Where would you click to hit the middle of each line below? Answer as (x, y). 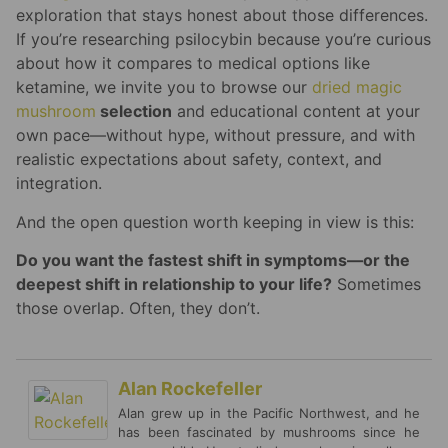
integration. (59, 183)
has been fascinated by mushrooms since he (269, 432)
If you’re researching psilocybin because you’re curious (223, 39)
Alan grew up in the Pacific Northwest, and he (269, 413)
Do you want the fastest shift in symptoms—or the (213, 260)
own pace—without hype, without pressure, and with (215, 135)
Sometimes (376, 284)
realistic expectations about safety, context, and (199, 159)
